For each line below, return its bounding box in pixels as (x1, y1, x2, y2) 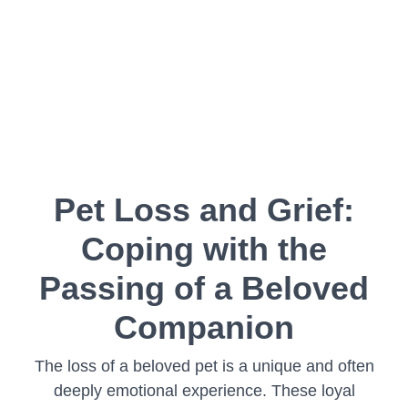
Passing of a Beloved (39, 270, 369, 307)
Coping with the (81, 230, 327, 268)
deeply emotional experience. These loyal (53, 382, 355, 400)
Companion (114, 309, 294, 346)
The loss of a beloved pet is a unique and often (34, 357, 374, 375)
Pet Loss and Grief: (54, 191, 354, 229)
